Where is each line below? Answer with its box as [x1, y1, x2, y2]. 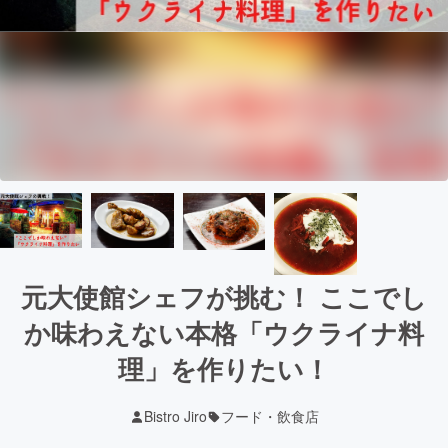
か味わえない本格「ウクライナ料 [24, 314, 424, 352]
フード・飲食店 [220, 406, 319, 427]
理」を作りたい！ [118, 350, 330, 388]
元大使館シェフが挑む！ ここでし [21, 278, 427, 316]
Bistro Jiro [143, 406, 207, 427]
